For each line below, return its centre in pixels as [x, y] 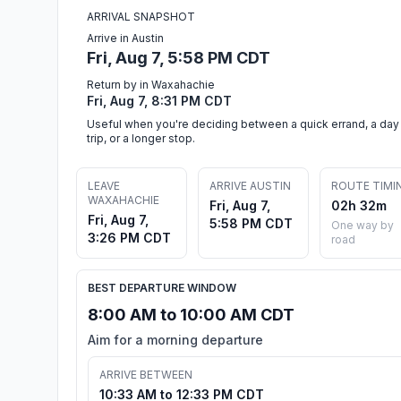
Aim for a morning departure [175, 340]
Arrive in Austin [125, 38]
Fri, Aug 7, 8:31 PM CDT [159, 101]
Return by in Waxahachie [151, 85]
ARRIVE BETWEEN [146, 375]
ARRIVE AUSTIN [250, 186]
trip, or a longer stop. [141, 139]
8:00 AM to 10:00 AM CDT [191, 315]
